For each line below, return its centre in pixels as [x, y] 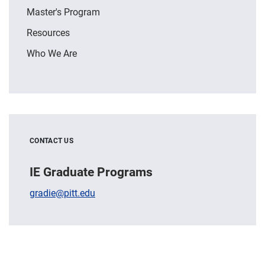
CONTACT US [51, 140]
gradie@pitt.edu [62, 192]
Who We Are [52, 53]
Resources [48, 32]
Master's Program [63, 12]
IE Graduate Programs [91, 172]
